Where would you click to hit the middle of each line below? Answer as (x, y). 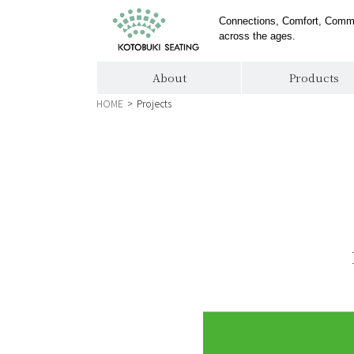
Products (314, 77)
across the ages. (257, 36)
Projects (154, 103)
